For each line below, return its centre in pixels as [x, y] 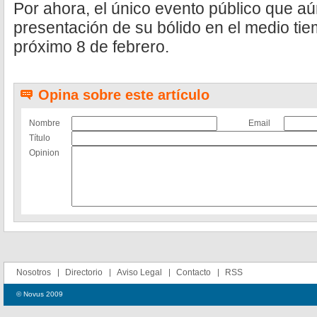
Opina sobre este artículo [124, 95]
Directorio [84, 272]
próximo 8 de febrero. [91, 47]
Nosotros [34, 272]
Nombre [45, 123]
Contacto [194, 272]
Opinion [44, 153]
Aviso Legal [139, 272]
